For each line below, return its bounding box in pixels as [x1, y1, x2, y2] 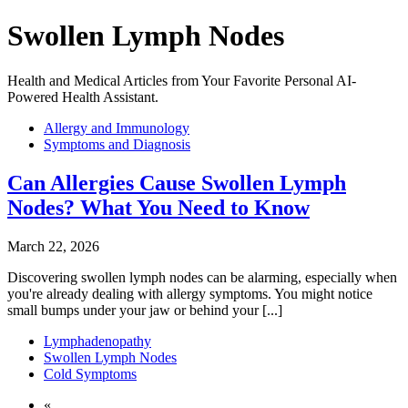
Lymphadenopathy [44, 332, 151, 349]
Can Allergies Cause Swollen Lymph [7, 170, 346, 195]
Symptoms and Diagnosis [44, 136, 190, 152]
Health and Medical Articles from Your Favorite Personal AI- [7, 72, 356, 88]
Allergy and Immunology [44, 119, 189, 136]
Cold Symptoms [44, 365, 137, 382]
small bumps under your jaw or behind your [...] [7, 301, 282, 318]
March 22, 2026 [7, 238, 99, 254]
